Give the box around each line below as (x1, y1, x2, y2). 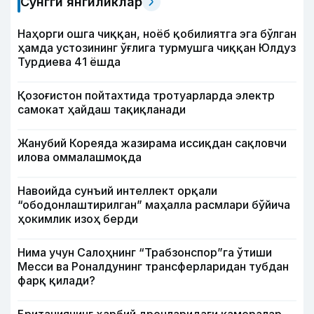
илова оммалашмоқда (18, 149, 142, 164)
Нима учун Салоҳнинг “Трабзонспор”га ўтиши (18, 245, 272, 259)
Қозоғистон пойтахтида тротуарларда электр (18, 88, 275, 102)
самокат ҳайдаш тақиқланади (18, 102, 186, 116)
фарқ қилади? (18, 273, 95, 287)
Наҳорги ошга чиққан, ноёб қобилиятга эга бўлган (18, 26, 296, 41)
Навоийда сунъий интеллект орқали (18, 183, 217, 198)
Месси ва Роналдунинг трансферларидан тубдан (18, 259, 289, 273)
